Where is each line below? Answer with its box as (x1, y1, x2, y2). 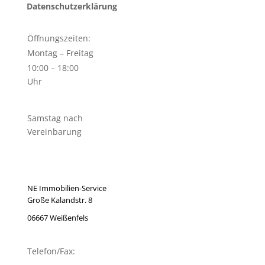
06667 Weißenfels (27, 212, 88, 224)
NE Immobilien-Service (27, 183, 106, 194)
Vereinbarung (27, 126, 82, 138)
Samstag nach (27, 112, 83, 124)
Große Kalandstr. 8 (27, 195, 92, 206)
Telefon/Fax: (27, 245, 75, 257)
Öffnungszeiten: (27, 33, 91, 44)
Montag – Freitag (27, 47, 93, 59)
